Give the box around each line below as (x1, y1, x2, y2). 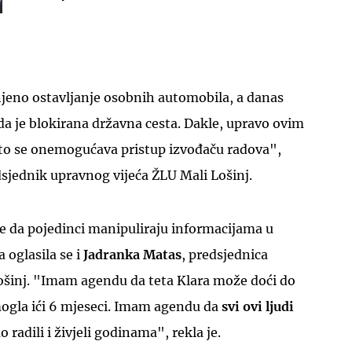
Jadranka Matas (83, 246, 181, 262)
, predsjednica (181, 246, 268, 262)
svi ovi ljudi (222, 298, 294, 314)
